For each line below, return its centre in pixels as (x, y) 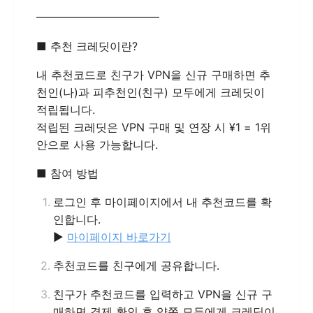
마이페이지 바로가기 (119, 237)
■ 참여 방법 (67, 173)
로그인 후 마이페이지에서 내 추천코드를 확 (162, 202)
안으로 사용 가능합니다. (97, 145)
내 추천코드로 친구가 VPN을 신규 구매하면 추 (153, 75)
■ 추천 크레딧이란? (87, 46)
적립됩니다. (66, 110)
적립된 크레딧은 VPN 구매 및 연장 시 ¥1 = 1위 (154, 127)
